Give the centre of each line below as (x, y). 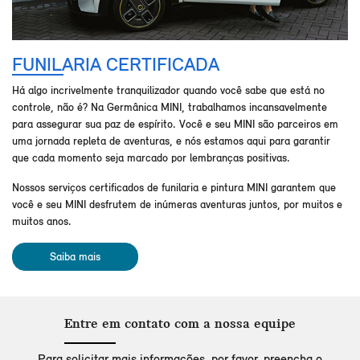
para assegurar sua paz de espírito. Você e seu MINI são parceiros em (175, 125)
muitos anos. (42, 222)
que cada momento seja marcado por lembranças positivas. (151, 158)
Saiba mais (75, 257)
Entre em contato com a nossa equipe (180, 325)
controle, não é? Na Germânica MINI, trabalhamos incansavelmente (170, 108)
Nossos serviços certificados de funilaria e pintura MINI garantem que (174, 188)
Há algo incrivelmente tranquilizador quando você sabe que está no (168, 91)
